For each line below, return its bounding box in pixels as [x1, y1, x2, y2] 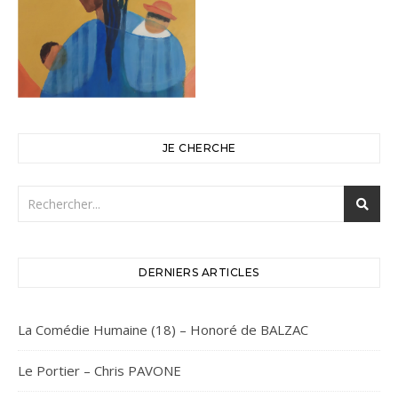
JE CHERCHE [162, 141, 236, 155]
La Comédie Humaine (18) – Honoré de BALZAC [18, 321, 308, 339]
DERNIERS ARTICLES [139, 266, 259, 280]
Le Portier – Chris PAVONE [18, 362, 181, 380]
